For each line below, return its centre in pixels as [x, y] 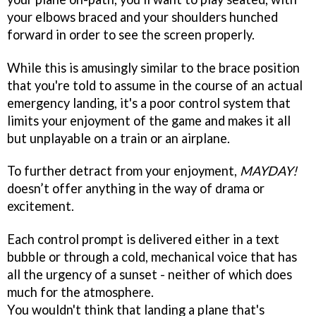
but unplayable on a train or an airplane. [119, 138]
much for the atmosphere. [80, 292]
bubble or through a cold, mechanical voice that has [152, 257]
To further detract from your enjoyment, [123, 171]
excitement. [41, 206]
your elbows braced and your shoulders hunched [142, 17]
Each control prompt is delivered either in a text [143, 239]
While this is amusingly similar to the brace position [153, 67]
